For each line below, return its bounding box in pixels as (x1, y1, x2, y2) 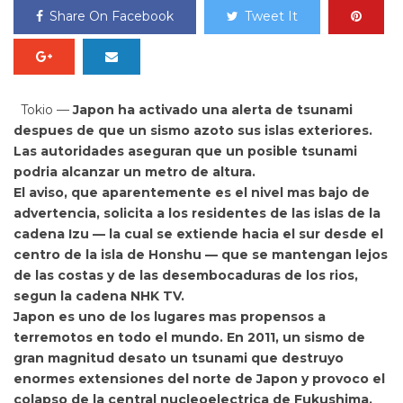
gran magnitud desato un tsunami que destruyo (13, 350, 344, 366)
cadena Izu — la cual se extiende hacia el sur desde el (13, 226, 383, 242)
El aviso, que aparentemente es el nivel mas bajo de (13, 184, 370, 201)
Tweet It (245, 8, 298, 24)
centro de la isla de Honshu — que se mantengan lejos (13, 246, 388, 263)
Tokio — (21, 102, 73, 118)
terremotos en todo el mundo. (13, 329, 223, 345)
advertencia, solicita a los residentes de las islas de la (13, 205, 381, 221)
